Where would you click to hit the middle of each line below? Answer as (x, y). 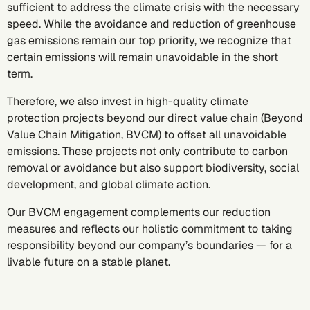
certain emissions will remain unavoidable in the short (143, 57)
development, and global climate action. (109, 184)
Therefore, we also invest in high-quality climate (128, 101)
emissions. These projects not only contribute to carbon (147, 151)
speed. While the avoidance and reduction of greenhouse (152, 24)
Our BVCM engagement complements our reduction (139, 212)
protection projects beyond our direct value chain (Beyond (155, 118)
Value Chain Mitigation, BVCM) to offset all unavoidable (147, 135)
